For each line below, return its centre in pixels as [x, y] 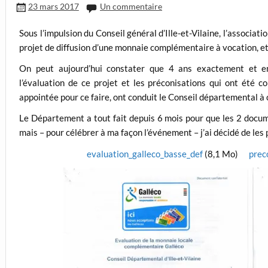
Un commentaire [131, 7]
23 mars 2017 [53, 7]
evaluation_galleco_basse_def [144, 153]
